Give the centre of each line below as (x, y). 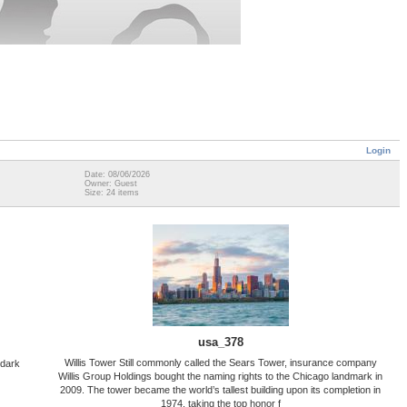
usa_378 (220, 342)
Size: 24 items (112, 193)
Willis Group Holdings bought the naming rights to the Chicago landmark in (220, 376)
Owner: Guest (111, 184)
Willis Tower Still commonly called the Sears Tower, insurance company (220, 362)
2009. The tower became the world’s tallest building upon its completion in (220, 389)
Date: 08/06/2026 (117, 175)
